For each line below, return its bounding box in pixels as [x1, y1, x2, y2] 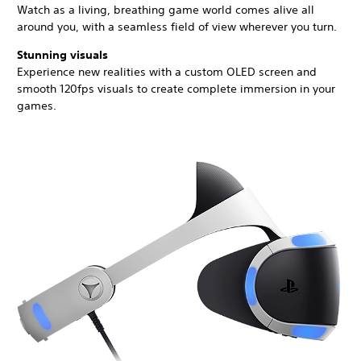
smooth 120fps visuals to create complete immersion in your [17, 81, 335, 96]
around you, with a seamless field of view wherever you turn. [17, 19, 337, 34]
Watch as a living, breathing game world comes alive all [17, 2, 314, 17]
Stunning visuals [17, 47, 108, 62]
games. [17, 98, 56, 113]
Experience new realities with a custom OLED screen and [17, 64, 317, 79]
